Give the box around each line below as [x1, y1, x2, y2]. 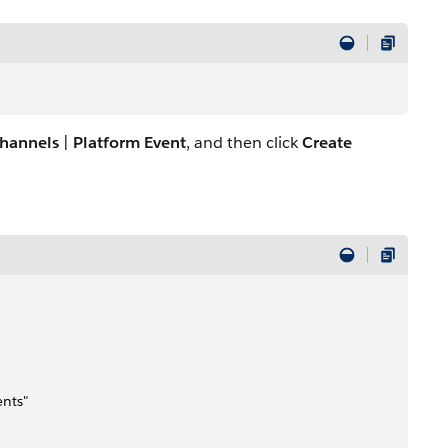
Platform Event [73, 132, 186, 153]
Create [302, 132, 352, 153]
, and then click [186, 132, 302, 153]
